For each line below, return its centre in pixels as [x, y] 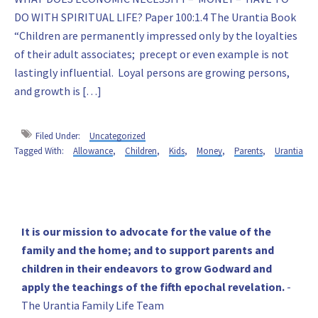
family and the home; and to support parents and [148, 250]
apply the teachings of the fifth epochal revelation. [153, 286]
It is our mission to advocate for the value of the [146, 231]
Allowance [93, 150]
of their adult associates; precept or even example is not [152, 54]
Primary [60, 230]
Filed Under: [59, 136]
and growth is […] [58, 91]
